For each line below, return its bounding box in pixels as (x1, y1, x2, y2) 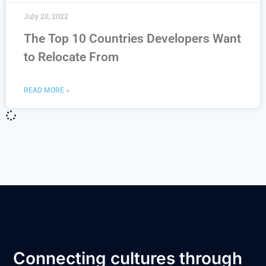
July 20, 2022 (24, 11, 68, 21)
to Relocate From (24, 50, 119, 64)
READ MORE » (24, 86, 69, 94)
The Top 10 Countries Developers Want (24, 31, 241, 46)
